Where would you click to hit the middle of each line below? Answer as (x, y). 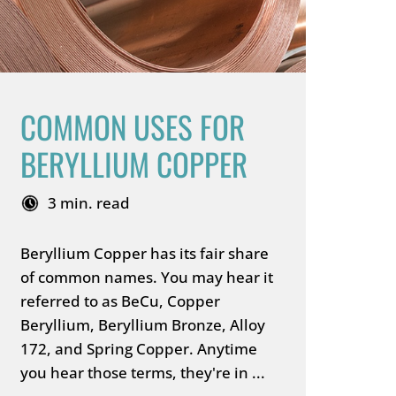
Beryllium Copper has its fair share (144, 253)
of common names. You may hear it (146, 277)
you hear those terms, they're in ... (142, 373)
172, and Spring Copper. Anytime (138, 349)
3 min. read (88, 203)
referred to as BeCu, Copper (120, 301)
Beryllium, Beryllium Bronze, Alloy (142, 325)
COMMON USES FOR (132, 126)
